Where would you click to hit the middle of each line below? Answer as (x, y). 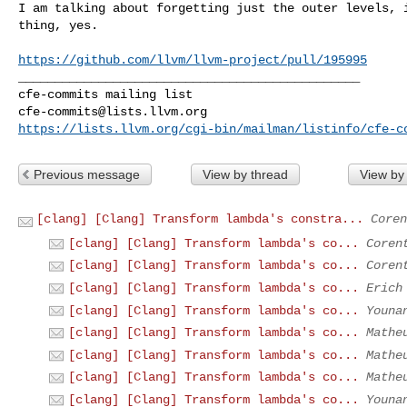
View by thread (245, 174)
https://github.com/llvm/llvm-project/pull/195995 (193, 60)
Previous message (87, 174)
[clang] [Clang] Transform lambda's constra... (200, 218)
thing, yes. (58, 25)
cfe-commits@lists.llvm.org (113, 111)
